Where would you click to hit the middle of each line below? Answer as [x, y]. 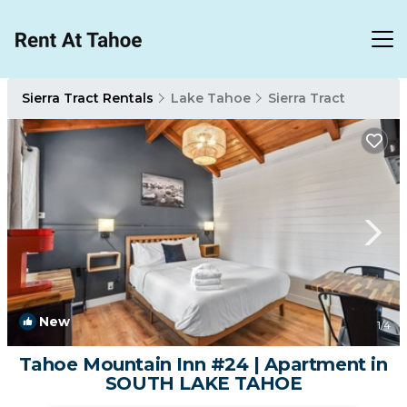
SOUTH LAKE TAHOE [203, 383]
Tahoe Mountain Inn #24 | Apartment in [203, 364]
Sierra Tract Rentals [89, 98]
